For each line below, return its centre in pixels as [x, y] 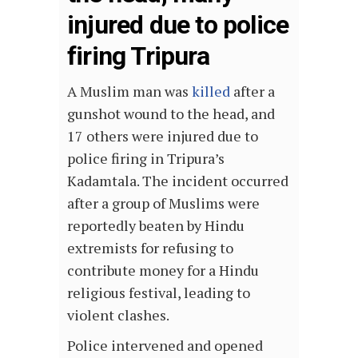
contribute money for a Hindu [163, 270]
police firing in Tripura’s [146, 158]
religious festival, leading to [159, 292]
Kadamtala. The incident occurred [178, 180]
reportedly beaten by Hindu [156, 225]
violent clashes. [119, 314]
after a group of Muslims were [163, 203]
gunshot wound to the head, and [171, 113]
